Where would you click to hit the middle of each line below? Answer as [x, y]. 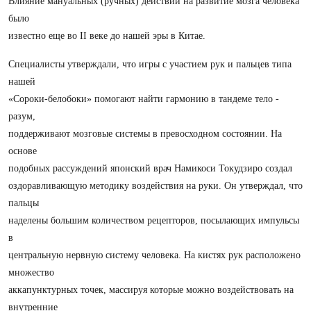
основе [23, 151]
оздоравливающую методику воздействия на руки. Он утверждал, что [155, 186]
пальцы [24, 203]
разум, [22, 116]
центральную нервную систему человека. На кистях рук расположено [154, 255]
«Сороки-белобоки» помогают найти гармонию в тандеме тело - [144, 99]
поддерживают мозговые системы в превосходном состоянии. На [145, 134]
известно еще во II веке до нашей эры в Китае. [107, 36]
